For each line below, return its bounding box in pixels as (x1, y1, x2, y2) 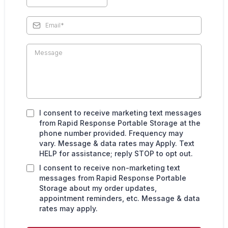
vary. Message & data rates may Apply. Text (39, 138, 194, 148)
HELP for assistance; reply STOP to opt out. (39, 149, 193, 158)
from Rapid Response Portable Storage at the (39, 118, 201, 127)
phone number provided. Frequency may (39, 128, 183, 137)
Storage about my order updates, (39, 183, 157, 192)
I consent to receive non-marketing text (39, 163, 180, 172)
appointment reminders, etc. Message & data (39, 193, 200, 203)
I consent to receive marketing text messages (39, 108, 202, 117)
